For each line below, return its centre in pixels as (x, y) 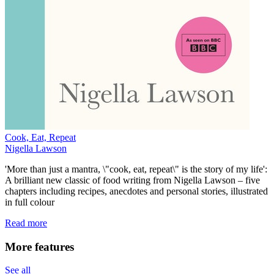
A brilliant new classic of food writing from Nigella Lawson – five (132, 180)
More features (39, 246)
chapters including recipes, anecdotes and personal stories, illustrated (136, 191)
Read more (26, 223)
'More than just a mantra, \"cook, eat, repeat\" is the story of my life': (136, 169)
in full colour (30, 202)
